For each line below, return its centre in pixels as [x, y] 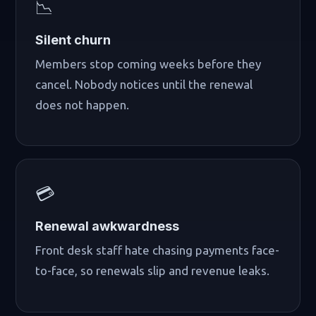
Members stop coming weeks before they [148, 64]
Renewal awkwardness [108, 226]
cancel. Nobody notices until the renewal [144, 85]
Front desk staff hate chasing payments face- [158, 250]
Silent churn [73, 39]
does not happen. [83, 105]
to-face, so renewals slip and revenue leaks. [153, 271]
